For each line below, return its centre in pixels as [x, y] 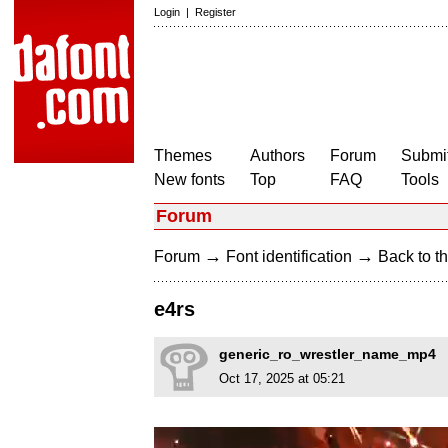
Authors [277, 155]
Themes [183, 155]
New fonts [189, 179]
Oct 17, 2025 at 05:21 [282, 379]
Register [215, 12]
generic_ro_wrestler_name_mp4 [327, 354]
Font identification [289, 256]
